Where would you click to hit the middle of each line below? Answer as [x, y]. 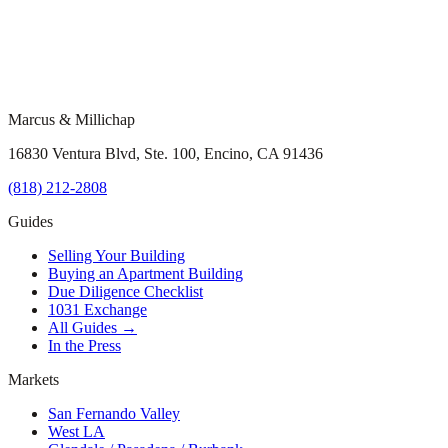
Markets [33, 379]
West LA [76, 431]
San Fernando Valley [114, 413]
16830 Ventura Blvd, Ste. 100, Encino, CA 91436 [165, 153]
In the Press [84, 345]
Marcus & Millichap [71, 119]
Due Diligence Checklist [125, 291]
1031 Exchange [97, 309]
